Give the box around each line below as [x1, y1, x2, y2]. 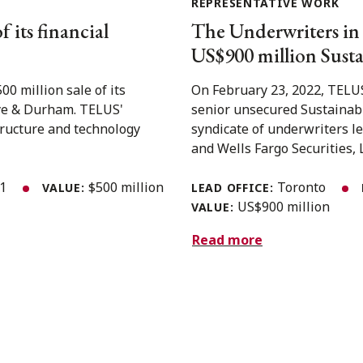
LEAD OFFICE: [191, 179, 278, 195]
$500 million [88, 177, 164, 196]
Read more [192, 231, 263, 250]
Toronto [277, 177, 330, 196]
